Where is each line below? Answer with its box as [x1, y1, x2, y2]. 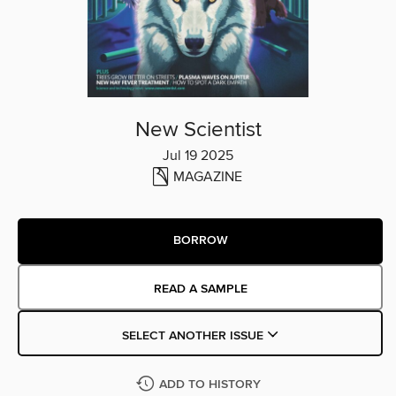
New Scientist [134, 116, 262, 143]
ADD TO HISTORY [158, 376, 261, 392]
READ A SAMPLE [153, 280, 247, 297]
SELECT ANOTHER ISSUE [121, 327, 267, 344]
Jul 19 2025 [163, 146, 233, 164]
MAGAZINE [173, 167, 242, 186]
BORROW [172, 232, 228, 249]
